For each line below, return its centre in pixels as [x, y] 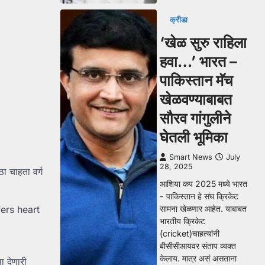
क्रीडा [178, 20]
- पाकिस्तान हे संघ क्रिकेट [199, 196]
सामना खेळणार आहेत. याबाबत [203, 209]
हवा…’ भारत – [198, 62]
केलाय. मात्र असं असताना [198, 258]
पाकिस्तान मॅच [196, 80]
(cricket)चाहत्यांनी [190, 233]
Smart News [191, 157]
